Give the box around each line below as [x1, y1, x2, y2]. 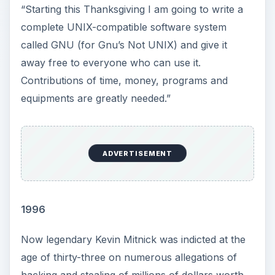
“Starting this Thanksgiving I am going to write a [20, 2, 243, 15]
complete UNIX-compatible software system [20, 20, 227, 33]
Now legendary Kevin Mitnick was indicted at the [20, 233, 246, 246]
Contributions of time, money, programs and [20, 74, 228, 87]
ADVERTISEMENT [102, 149, 173, 158]
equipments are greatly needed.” [20, 91, 171, 104]
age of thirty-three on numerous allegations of [20, 251, 237, 264]
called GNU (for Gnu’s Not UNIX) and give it [20, 38, 227, 51]
